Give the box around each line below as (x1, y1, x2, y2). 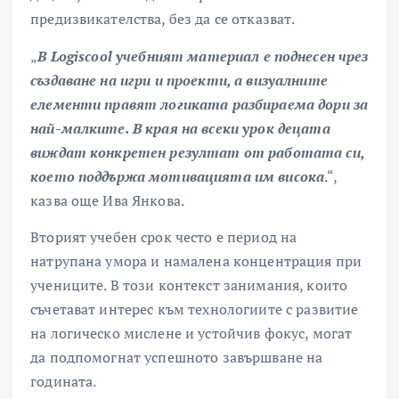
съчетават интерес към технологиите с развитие (30, 298, 359, 319)
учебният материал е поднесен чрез (115, 45, 369, 66)
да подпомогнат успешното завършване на (30, 346, 323, 367)
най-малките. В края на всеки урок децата (30, 118, 330, 138)
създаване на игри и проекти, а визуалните (30, 69, 328, 90)
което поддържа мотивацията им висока (30, 166, 325, 186)
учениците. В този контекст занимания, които (30, 274, 348, 295)
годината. (30, 370, 97, 391)
